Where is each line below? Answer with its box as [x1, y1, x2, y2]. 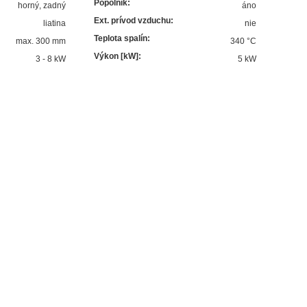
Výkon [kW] [94, 51, 139, 61]
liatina [43, 18, 66, 28]
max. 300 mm [16, 36, 66, 46]
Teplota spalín [94, 33, 148, 43]
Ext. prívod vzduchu [94, 15, 171, 25]
